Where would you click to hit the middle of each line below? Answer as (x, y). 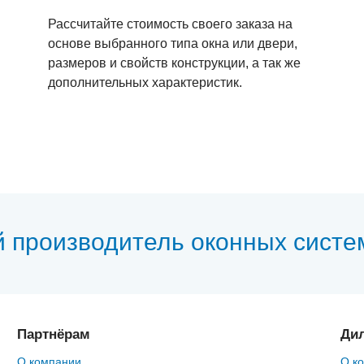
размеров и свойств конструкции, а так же (174, 63)
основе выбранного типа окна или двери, (173, 43)
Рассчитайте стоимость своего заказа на (170, 24)
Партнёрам (53, 334)
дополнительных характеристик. (145, 82)
